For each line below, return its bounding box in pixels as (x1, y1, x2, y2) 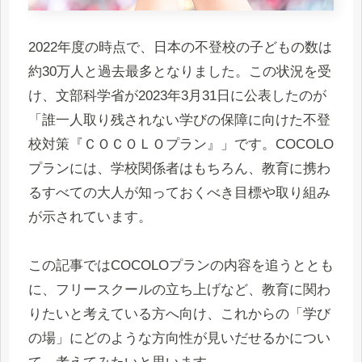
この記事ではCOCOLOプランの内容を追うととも (28, 258, 334, 274)
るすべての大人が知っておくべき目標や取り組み (28, 184, 330, 200)
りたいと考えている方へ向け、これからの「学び (28, 306, 330, 322)
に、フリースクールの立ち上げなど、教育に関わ (28, 282, 330, 298)
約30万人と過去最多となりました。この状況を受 (28, 63, 331, 79)
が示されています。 (28, 208, 152, 225)
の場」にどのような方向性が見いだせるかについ (28, 330, 330, 347)
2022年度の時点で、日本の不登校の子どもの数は (28, 39, 332, 55)
